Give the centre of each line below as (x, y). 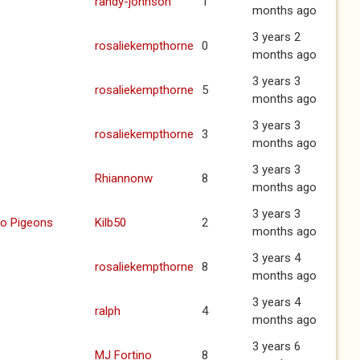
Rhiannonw (124, 178)
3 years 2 (276, 37)
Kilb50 (110, 223)
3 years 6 (276, 346)
